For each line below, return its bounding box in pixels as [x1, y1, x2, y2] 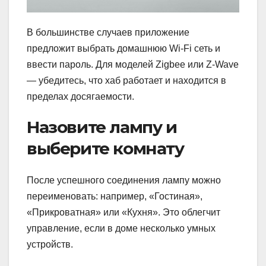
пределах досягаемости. [27, 91, 134, 102]
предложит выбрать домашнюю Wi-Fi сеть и [27, 43, 220, 53]
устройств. [27, 239, 73, 250]
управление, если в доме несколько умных [27, 223, 216, 234]
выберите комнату [27, 138, 184, 159]
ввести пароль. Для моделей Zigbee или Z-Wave [27, 59, 239, 69]
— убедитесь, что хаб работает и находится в [27, 75, 226, 85]
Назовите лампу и [27, 116, 177, 137]
